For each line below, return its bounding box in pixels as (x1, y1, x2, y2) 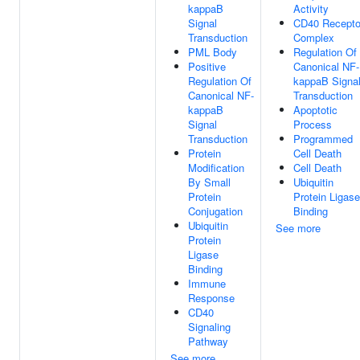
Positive (188, 59, 226, 74)
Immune (188, 276, 226, 291)
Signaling (188, 319, 231, 334)
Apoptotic (293, 102, 337, 117)
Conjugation (188, 203, 243, 219)
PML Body (188, 44, 237, 59)
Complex (293, 30, 334, 45)
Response (188, 290, 235, 305)
